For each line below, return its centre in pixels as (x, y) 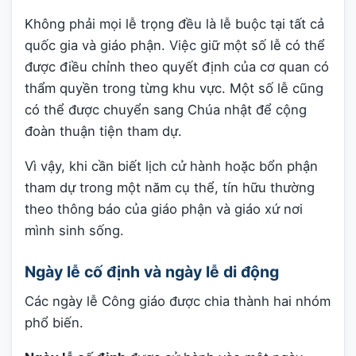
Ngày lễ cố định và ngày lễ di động (152, 272)
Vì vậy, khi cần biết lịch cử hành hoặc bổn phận (171, 166)
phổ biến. (54, 323)
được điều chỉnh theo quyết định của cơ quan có (177, 67)
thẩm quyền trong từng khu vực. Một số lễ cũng (174, 89)
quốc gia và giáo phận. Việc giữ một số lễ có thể (175, 46)
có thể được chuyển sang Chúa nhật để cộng (166, 110)
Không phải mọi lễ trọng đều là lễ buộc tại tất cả (174, 24)
